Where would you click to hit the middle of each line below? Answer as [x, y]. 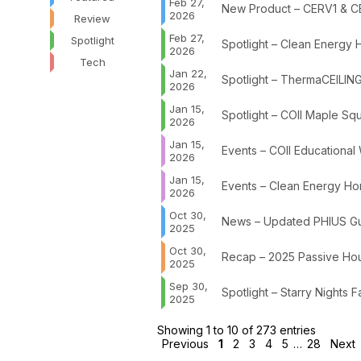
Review [92, 18]
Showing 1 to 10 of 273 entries [236, 330]
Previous [185, 343]
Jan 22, [188, 73]
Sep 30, [188, 286]
